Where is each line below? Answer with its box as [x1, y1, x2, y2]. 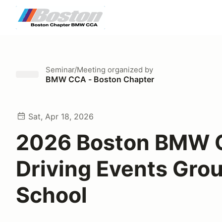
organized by [106, 65, 153, 74]
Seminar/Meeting [46, 65, 106, 74]
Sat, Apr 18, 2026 [28, 111, 94, 121]
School [16, 182, 87, 208]
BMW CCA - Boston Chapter [46, 74, 154, 84]
